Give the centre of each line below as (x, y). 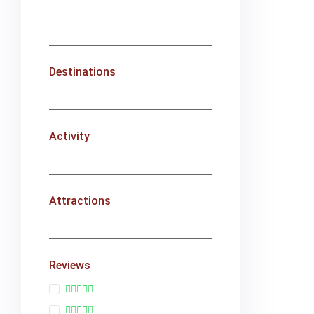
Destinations (82, 72)
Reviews (70, 265)
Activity (69, 136)
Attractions (80, 201)
